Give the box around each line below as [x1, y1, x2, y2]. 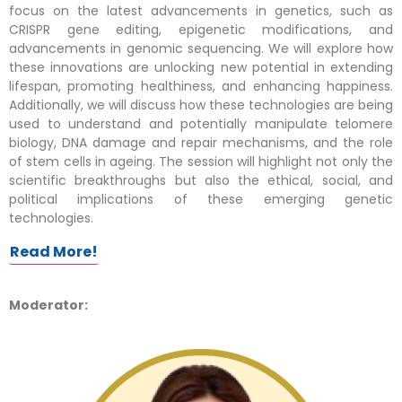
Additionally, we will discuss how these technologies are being [9, 95, 393, 114]
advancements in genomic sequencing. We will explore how [9, 39, 393, 57]
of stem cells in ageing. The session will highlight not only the [9, 152, 393, 170]
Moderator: [9, 295, 88, 314]
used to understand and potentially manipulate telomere [9, 114, 393, 133]
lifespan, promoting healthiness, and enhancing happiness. [9, 76, 393, 95]
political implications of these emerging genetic [9, 189, 393, 208]
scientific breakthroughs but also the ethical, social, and [9, 170, 393, 189]
